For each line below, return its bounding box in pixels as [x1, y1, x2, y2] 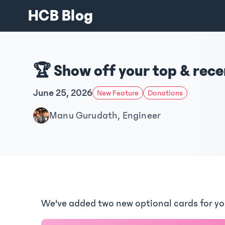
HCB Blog [28, 7, 93, 25]
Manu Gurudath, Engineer [49, 110, 161, 121]
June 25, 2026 [33, 87, 92, 98]
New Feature [97, 88, 139, 97]
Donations [148, 88, 183, 97]
